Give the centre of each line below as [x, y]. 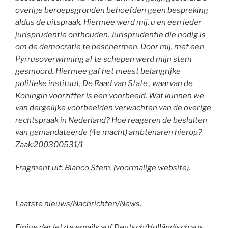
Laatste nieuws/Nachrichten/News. [78, 204]
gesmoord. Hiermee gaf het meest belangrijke [98, 71]
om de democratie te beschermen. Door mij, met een [110, 47]
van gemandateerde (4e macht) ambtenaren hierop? [109, 132]
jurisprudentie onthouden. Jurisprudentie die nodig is [110, 34]
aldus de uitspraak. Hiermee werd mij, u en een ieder [108, 22]
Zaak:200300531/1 [49, 144]
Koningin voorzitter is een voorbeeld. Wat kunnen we [110, 95]
